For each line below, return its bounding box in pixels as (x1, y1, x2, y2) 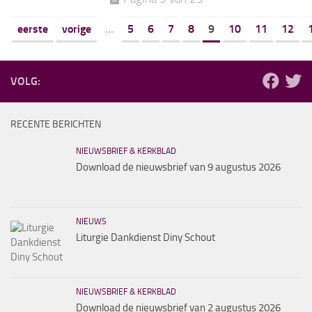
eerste (17, 22, 48, 36)
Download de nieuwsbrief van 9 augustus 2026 (76, 161, 281, 174)
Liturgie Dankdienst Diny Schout (76, 231, 215, 244)
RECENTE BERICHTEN (10, 118, 101, 131)
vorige (62, 22, 91, 36)
